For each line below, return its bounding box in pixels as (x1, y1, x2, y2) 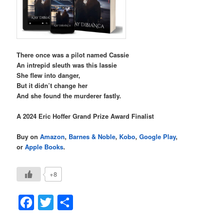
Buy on (17, 131, 40, 141)
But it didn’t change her (17, 80, 88, 90)
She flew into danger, (17, 70, 81, 80)
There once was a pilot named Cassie (17, 50, 129, 59)
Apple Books (25, 142, 64, 151)
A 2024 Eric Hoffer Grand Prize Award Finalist (17, 111, 154, 121)
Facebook (34, 191, 103, 214)
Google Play (139, 131, 176, 141)
